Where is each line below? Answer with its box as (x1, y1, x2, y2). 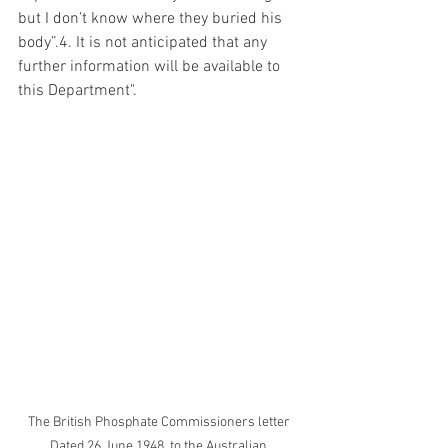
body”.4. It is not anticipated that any (18, 33, 271, 54)
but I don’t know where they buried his (18, 9, 286, 30)
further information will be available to (18, 57, 284, 78)
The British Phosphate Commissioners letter (27, 413, 293, 431)
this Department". (18, 81, 137, 102)
